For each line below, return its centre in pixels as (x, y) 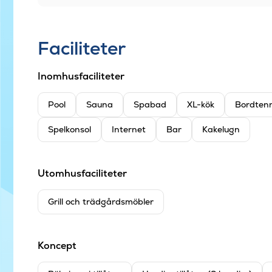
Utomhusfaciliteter (82, 173)
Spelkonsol (70, 129)
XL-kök (201, 104)
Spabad (150, 104)
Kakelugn (221, 129)
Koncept (57, 245)
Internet (129, 129)
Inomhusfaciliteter (81, 76)
